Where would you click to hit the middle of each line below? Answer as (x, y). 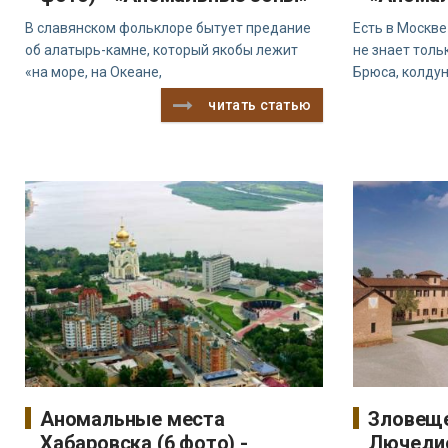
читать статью (260, 105)
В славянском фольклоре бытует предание (168, 28)
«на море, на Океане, (93, 72)
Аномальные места (132, 419)
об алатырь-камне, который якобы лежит (161, 50)
